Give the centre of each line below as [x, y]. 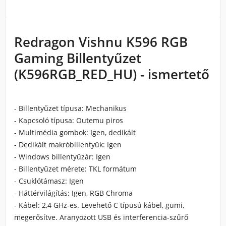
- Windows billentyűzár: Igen [62, 157]
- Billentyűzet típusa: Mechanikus [70, 108]
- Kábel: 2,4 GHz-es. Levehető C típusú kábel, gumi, [99, 205]
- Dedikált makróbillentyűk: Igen [68, 145]
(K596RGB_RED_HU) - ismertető [112, 74]
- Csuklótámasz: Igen [49, 181]
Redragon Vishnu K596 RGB [101, 42]
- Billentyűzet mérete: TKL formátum [75, 169]
